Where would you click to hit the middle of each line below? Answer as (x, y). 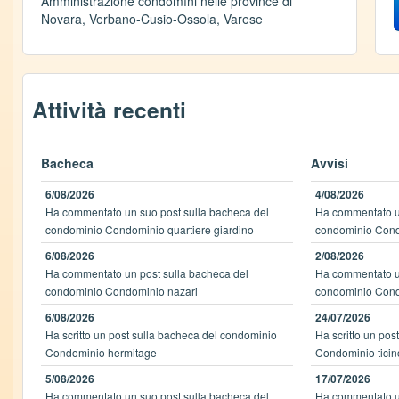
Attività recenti (109, 110)
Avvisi (330, 163)
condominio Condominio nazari (121, 291)
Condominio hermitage (101, 352)
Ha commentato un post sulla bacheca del (147, 273)
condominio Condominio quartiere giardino (149, 229)
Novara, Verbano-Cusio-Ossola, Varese (152, 19)
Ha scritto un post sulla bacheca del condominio (161, 334)
